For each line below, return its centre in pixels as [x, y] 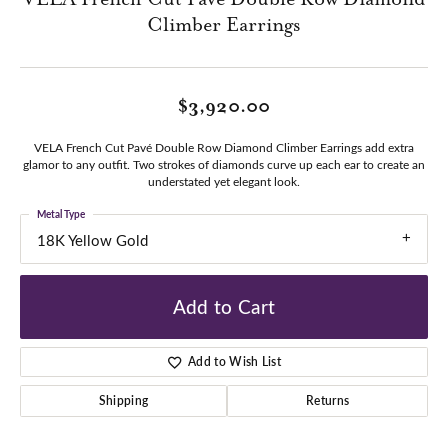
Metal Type [61, 214]
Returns [327, 400]
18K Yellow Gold [92, 240]
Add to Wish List [235, 361]
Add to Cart [224, 306]
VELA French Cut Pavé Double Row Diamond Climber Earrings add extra [224, 147]
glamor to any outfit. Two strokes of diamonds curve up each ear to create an [224, 164]
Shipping [123, 400]
